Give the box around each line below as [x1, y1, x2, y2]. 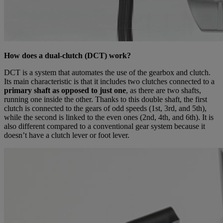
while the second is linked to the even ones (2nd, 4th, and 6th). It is [4, 112, 214, 121]
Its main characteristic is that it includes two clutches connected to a [4, 77, 215, 86]
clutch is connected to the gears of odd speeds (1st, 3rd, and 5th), [4, 104, 207, 112]
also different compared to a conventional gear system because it [4, 121, 205, 130]
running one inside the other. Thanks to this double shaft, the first [4, 95, 207, 104]
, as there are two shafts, [126, 86, 201, 95]
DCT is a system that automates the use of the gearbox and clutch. [4, 68, 211, 77]
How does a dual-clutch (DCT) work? [4, 51, 131, 60]
